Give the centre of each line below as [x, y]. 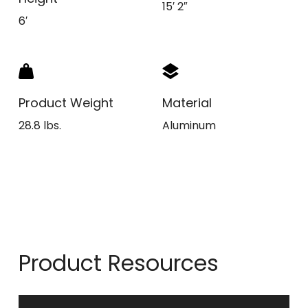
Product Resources [119, 263]
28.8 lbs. [40, 126]
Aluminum [189, 126]
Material [187, 103]
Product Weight [66, 103]
